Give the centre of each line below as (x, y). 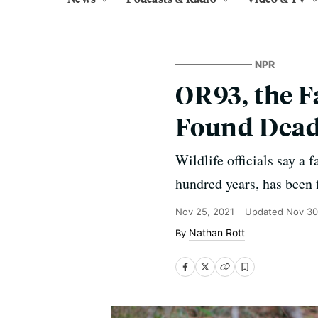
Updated (265, 212)
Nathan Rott (217, 232)
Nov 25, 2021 (205, 212)
